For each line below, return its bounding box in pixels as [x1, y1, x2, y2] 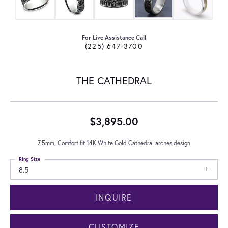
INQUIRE [95, 192, 133, 203]
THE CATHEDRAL [76, 73, 152, 88]
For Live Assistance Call [82, 33, 146, 41]
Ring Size [19, 155, 40, 162]
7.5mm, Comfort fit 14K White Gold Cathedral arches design [38, 138, 190, 147]
